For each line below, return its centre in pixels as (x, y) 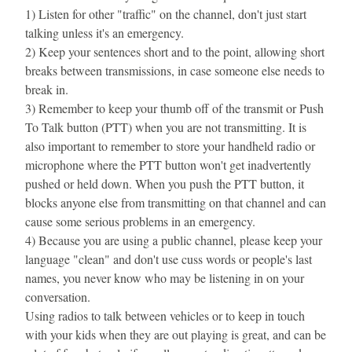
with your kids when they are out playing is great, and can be (176, 334)
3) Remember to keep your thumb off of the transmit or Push (174, 108)
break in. (47, 89)
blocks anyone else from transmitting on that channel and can (176, 202)
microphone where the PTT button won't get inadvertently (168, 165)
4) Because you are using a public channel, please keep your (174, 240)
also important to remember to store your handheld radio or (170, 146)
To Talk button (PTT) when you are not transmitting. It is (166, 127)
